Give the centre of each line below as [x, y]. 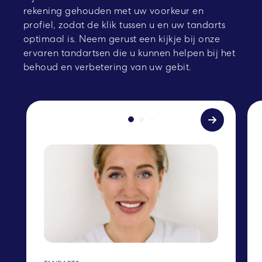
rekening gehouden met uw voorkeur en [114, 11]
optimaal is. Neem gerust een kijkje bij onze [122, 39]
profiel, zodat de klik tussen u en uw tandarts [125, 25]
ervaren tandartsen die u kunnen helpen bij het [130, 53]
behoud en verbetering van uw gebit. [108, 67]
